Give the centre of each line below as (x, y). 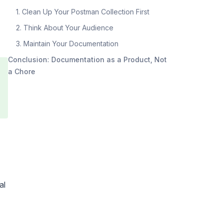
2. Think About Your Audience (65, 27)
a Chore (22, 71)
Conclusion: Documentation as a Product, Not (87, 59)
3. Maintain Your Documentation (67, 43)
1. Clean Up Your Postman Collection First (83, 11)
